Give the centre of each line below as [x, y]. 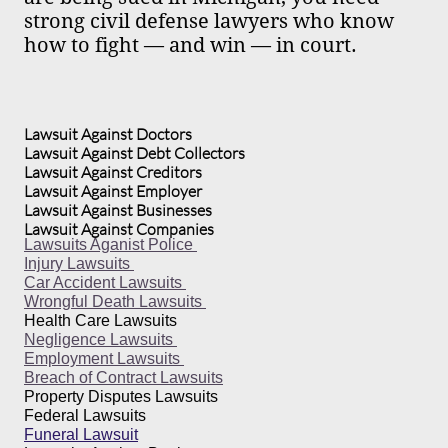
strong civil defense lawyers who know [209, 21]
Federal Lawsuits [85, 415]
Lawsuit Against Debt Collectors [136, 153]
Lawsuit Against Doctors [109, 134]
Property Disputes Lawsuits [123, 396]
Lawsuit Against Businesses [119, 210]
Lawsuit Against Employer [114, 191]
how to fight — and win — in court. [190, 45]
